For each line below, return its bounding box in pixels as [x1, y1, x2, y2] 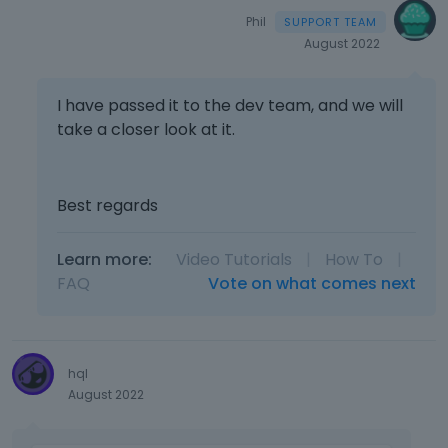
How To [325, 247, 384, 271]
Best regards [57, 193, 159, 217]
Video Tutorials [176, 247, 293, 271]
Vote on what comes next [207, 271, 416, 295]
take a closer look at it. [57, 117, 236, 141]
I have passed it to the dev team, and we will [57, 93, 404, 117]
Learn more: [57, 247, 153, 271]
